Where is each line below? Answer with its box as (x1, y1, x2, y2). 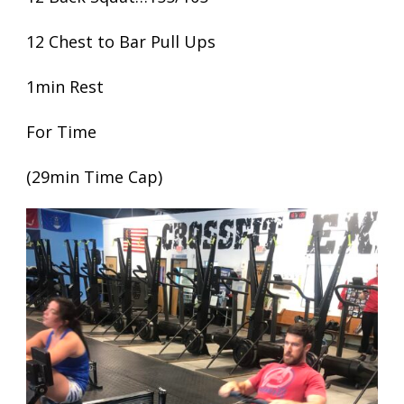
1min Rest (26, 76, 104, 97)
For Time (26, 121, 96, 142)
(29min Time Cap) (26, 166, 162, 188)
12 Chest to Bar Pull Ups (26, 31, 216, 52)
